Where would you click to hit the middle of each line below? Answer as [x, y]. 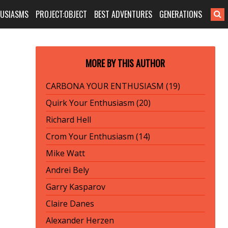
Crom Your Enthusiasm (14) [98, 136]
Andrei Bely [67, 170]
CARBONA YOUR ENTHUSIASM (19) [113, 86]
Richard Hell [68, 120]
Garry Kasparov [75, 187]
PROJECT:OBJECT [62, 14]
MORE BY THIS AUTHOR [125, 63]
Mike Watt [65, 153]
